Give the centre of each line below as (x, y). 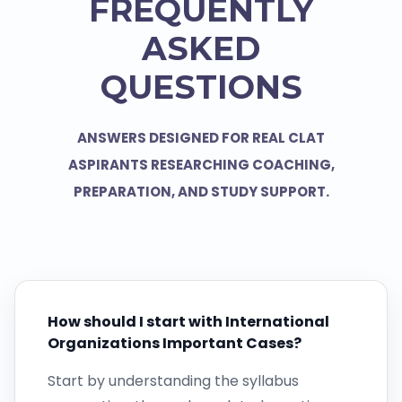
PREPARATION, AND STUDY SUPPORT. (201, 192)
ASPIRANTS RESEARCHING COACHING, (201, 165)
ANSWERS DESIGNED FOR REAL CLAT (201, 138)
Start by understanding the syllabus (173, 381)
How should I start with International (188, 322)
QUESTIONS (201, 87)
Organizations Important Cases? (175, 344)
